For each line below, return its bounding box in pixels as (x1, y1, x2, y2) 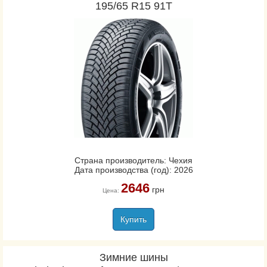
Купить (120, 215, 147, 224)
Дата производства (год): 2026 (74, 165, 193, 175)
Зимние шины (99, 252, 168, 263)
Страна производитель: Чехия (74, 156, 193, 165)
